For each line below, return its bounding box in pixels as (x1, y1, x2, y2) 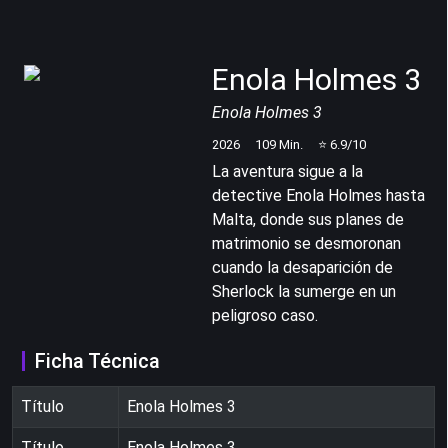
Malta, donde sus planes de (212, 209, 404, 229)
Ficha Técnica (35, 348, 160, 373)
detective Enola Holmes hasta (212, 185, 425, 205)
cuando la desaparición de (212, 257, 393, 277)
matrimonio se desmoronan (212, 233, 401, 253)
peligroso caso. (212, 305, 318, 325)
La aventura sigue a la (212, 161, 363, 181)
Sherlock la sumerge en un (212, 281, 396, 301)
